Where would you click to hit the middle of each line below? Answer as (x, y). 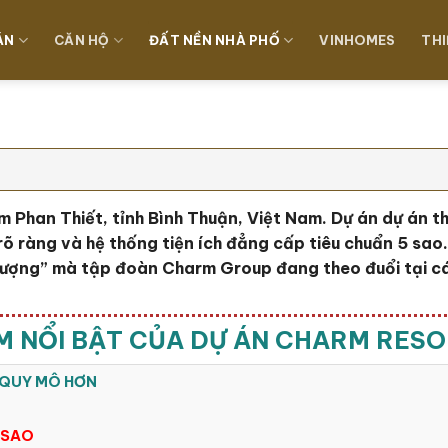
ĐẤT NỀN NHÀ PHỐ (214, 40)
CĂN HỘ (82, 40)
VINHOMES (357, 40)
